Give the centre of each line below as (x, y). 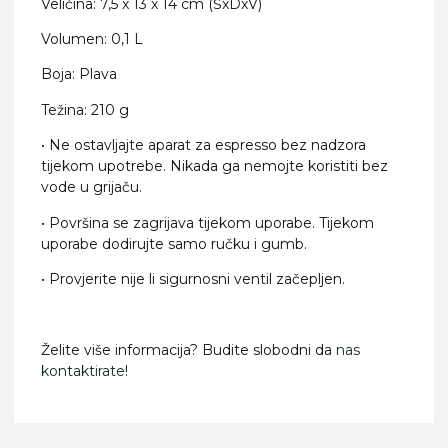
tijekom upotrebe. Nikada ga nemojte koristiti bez (214, 166)
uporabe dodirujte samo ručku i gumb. (174, 243)
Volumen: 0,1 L (92, 39)
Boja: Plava (79, 74)
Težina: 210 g (85, 109)
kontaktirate (83, 370)
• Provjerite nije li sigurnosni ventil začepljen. (193, 279)
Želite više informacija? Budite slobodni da (188, 349)
